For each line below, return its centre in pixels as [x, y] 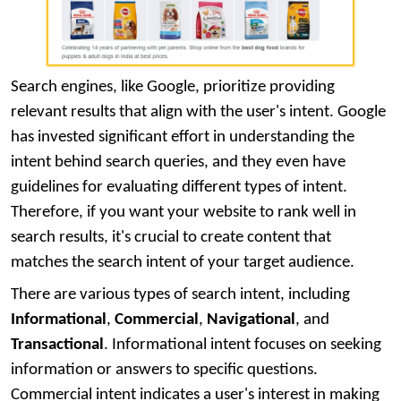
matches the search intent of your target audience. [183, 263]
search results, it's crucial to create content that [171, 238]
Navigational [251, 320]
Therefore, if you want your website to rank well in [183, 213]
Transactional [57, 346]
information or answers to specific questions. [164, 371]
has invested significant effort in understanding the [183, 138]
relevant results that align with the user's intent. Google [198, 113]
